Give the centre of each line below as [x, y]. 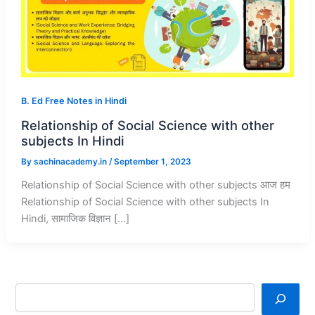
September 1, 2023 [152, 162]
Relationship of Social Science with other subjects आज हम [155, 185]
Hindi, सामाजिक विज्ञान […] [75, 218]
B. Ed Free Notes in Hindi [73, 101]
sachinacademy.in [71, 162]
